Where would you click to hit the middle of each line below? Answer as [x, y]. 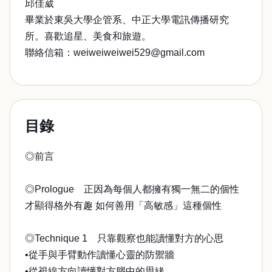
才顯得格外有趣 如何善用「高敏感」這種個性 [123, 206]
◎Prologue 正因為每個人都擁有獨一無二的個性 [132, 189]
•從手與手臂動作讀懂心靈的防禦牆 [100, 255]
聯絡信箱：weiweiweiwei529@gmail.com [115, 53]
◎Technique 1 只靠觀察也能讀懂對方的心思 [124, 238]
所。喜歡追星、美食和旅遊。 [88, 36]
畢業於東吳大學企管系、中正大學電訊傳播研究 [127, 20]
